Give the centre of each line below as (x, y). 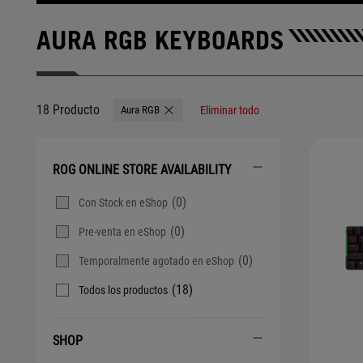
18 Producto (68, 110)
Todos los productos (123, 290)
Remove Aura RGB (205, 115)
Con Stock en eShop (123, 203)
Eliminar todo (230, 110)
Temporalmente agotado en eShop (156, 261)
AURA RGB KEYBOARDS (160, 40)
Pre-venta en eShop (122, 232)
